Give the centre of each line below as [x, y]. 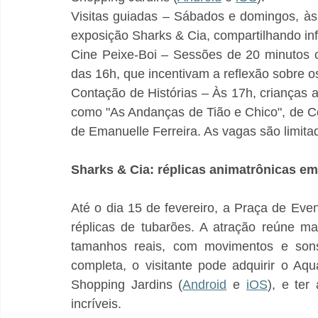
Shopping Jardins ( [127, 285]
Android [205, 285]
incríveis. [96, 304]
